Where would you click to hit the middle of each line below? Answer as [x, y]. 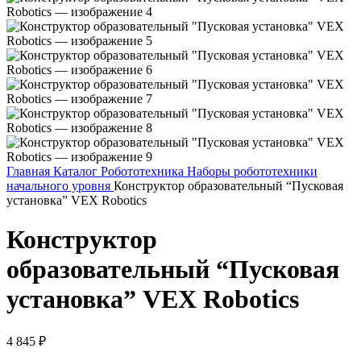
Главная [30, 171]
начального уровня [60, 186]
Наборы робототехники [252, 171]
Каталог [77, 171]
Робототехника [144, 171]
